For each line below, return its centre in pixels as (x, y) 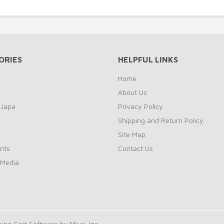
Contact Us (135, 148)
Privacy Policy (140, 106)
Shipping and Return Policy (161, 120)
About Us (132, 92)
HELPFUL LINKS (148, 59)
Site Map (132, 134)
